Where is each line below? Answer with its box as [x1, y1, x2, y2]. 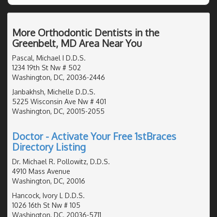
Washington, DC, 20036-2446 [12, 73, 105, 81]
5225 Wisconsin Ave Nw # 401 [12, 97, 106, 106]
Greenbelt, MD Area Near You [12, 36, 142, 49]
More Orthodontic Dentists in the [12, 26, 159, 39]
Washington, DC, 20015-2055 [12, 107, 105, 115]
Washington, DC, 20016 [12, 176, 85, 185]
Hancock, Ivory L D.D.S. [12, 191, 85, 200]
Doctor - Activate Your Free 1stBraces [12, 129, 176, 142]
